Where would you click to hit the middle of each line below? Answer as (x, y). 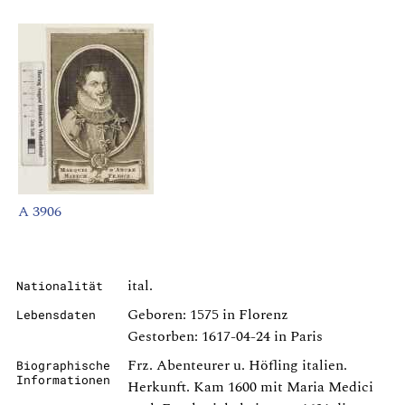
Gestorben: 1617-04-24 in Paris (225, 337)
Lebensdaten (56, 315)
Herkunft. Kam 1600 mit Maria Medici (250, 387)
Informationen (63, 380)
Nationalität (60, 286)
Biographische (63, 366)
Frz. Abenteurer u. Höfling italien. (237, 366)
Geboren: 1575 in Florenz (208, 315)
